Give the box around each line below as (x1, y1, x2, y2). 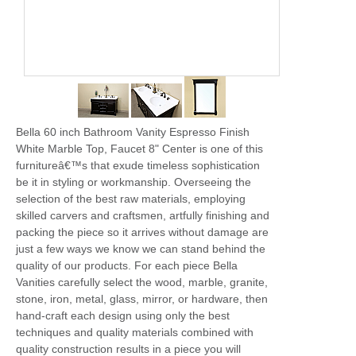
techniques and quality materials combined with (16, 326, 253, 339)
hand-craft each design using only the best (16, 309, 230, 322)
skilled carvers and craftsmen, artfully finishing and (16, 209, 269, 222)
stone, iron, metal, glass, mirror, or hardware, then (16, 292, 268, 305)
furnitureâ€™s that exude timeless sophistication (16, 159, 260, 172)
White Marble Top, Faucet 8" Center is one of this (16, 142, 263, 155)
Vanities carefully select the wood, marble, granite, (16, 276, 268, 288)
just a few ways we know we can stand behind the (16, 242, 265, 255)
